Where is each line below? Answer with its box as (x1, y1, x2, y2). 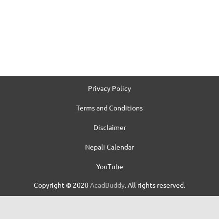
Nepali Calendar (85, 142, 134, 151)
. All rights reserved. (125, 180, 185, 189)
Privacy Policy (88, 83, 131, 92)
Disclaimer (93, 122, 126, 131)
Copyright (34, 180, 66, 189)
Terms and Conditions (76, 103, 143, 112)
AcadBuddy (90, 180, 125, 189)
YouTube (96, 161, 123, 171)
